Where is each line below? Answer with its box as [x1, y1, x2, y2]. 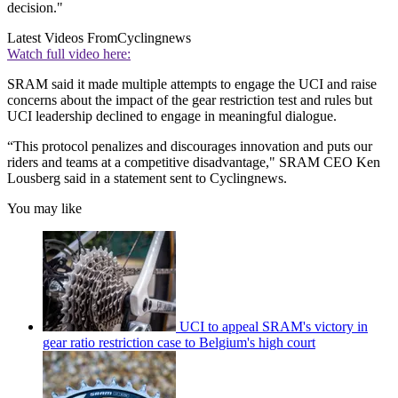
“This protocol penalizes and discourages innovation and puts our [7, 138, 372, 154]
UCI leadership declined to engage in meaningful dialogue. [7, 107, 337, 123]
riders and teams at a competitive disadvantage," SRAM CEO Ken [7, 154, 380, 170]
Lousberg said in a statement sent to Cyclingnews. [7, 170, 287, 186]
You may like [7, 200, 82, 216]
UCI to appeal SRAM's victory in [179, 318, 368, 334]
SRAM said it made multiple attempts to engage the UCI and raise [7, 76, 377, 92]
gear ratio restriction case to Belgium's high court [43, 334, 315, 350]
